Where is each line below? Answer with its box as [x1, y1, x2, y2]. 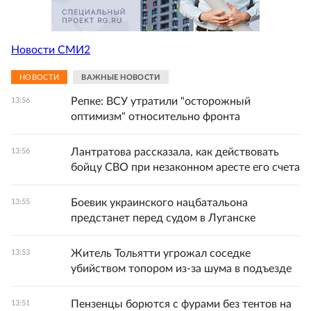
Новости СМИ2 [11, 44, 90, 56]
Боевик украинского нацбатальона [71, 197, 248, 209]
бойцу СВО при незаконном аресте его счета [71, 162, 300, 174]
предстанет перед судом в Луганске [71, 212, 255, 224]
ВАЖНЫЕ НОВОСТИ [81, 73, 160, 81]
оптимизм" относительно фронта [71, 111, 240, 123]
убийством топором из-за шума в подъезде [71, 263, 292, 275]
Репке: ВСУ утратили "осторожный [71, 96, 251, 108]
